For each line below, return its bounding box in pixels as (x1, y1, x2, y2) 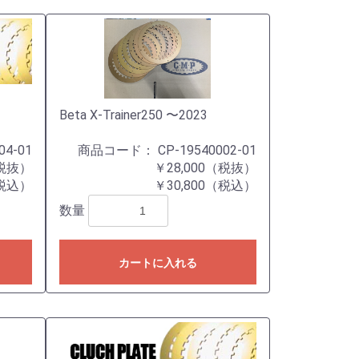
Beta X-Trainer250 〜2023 (58, 107, 208, 123)
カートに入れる (118, 256, 197, 269)
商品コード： (78, 143, 158, 158)
